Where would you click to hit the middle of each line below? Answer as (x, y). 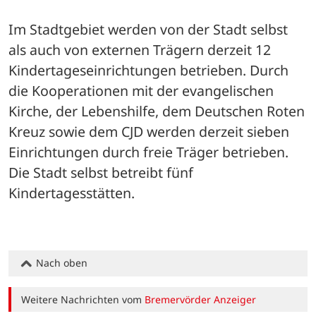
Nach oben (60, 263)
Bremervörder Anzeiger (201, 299)
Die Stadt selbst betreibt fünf (101, 172)
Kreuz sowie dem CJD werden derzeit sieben (149, 131)
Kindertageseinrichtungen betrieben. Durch (148, 70)
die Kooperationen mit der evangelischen (141, 90)
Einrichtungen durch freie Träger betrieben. (148, 152)
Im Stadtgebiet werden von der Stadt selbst (148, 29)
